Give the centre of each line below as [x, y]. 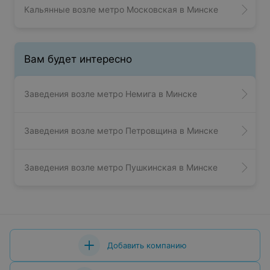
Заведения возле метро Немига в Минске [111, 94]
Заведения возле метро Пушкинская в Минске [121, 168]
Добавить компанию [147, 246]
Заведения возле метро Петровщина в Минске [121, 131]
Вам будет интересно [78, 59]
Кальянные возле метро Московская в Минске [121, 10]
